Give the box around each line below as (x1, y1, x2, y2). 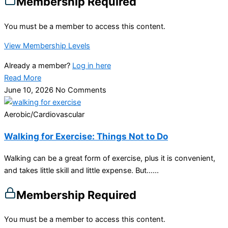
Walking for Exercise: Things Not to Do (4, 130, 168, 141)
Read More (4, 73, 41, 82)
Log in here (72, 61, 111, 70)
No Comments (55, 85, 106, 95)
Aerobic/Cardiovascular (4, 109, 84, 119)
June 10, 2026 (4, 85, 55, 95)
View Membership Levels (4, 41, 90, 51)
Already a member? (4, 61, 72, 70)
